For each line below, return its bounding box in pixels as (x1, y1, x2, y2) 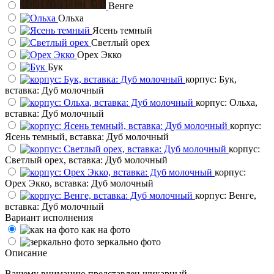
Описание (5, 247, 47, 258)
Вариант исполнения (5, 212, 93, 223)
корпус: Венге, (195, 190, 256, 201)
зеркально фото (97, 236, 161, 247)
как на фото (81, 224, 130, 235)
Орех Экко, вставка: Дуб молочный (5, 177, 154, 188)
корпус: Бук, (185, 73, 237, 84)
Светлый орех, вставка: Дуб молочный (5, 154, 168, 165)
